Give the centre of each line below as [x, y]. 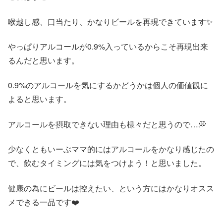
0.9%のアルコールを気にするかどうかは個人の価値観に [108, 85]
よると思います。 [40, 99]
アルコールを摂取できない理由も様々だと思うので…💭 [107, 124]
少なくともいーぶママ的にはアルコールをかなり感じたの [111, 149]
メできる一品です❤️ [44, 202]
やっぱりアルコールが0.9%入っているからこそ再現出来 [108, 47]
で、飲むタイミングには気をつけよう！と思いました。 [107, 163]
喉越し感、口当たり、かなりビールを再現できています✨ [110, 21]
